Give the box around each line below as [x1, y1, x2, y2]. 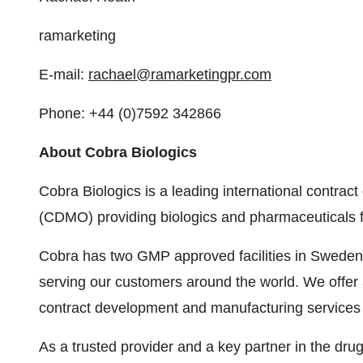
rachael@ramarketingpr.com [88, 66, 271, 83]
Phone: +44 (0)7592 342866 [39, 105, 221, 122]
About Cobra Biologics [39, 144, 197, 160]
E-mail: [39, 66, 88, 83]
